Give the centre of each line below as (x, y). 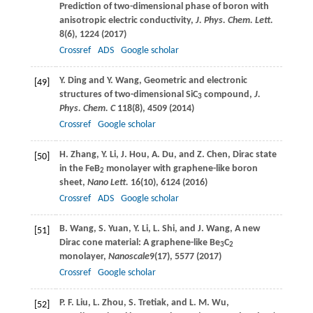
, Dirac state (252, 154)
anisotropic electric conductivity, (127, 20)
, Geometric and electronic (193, 80)
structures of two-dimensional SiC (128, 94)
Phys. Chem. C (88, 108)
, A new (245, 228)
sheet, (73, 182)
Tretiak (152, 303)
